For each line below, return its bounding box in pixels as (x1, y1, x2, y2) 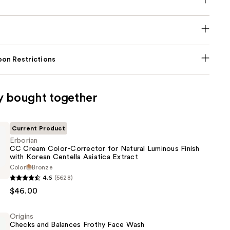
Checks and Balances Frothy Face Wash (9, 221, 145, 229)
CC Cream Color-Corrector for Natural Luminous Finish (9, 145, 200, 153)
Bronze (32, 164, 52, 171)
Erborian (9, 137, 38, 145)
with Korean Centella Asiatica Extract (9, 154, 138, 161)
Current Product (11, 125, 66, 132)
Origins (9, 213, 34, 221)
